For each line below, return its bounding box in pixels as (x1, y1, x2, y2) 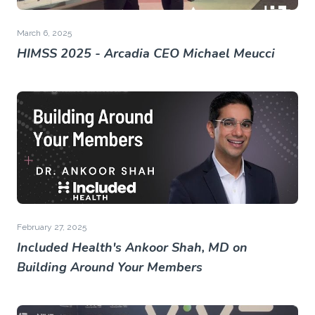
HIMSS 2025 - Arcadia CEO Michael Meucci (17, 45, 275, 62)
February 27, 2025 (17, 222, 86, 232)
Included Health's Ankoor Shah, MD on (17, 239, 247, 256)
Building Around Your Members (17, 259, 202, 276)
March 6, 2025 (17, 28, 72, 38)
